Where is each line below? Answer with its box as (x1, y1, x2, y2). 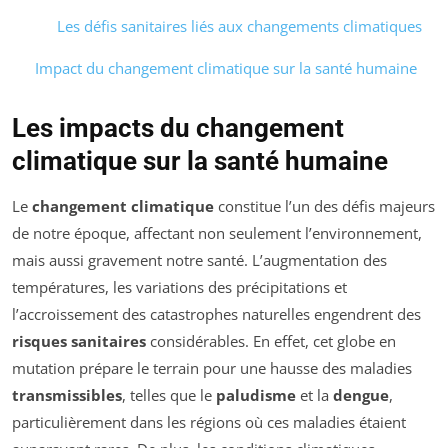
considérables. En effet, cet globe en (146, 331, 396, 352)
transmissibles (12, 385, 122, 406)
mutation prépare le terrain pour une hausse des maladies (12, 358, 412, 379)
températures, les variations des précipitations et (12, 277, 347, 298)
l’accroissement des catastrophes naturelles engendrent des (12, 304, 421, 325)
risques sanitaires (12, 331, 146, 352)
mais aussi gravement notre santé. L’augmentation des (12, 250, 387, 271)
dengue (333, 385, 389, 406)
